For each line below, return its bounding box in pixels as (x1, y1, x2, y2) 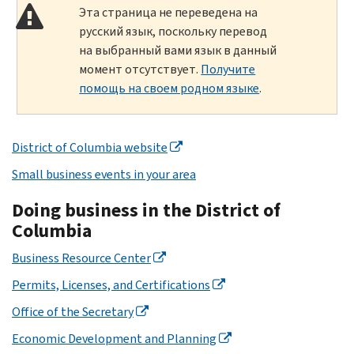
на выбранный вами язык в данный (79, 41, 277, 58)
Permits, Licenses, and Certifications (12, 276, 210, 293)
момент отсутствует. (79, 60, 201, 77)
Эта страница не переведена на (79, 3, 258, 21)
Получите (201, 60, 256, 77)
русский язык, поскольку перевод (79, 22, 268, 40)
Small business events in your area (12, 165, 196, 183)
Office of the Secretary (12, 303, 134, 320)
